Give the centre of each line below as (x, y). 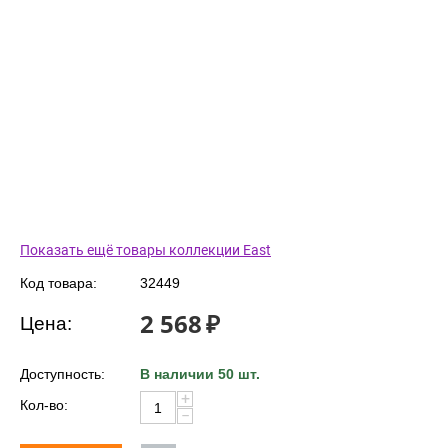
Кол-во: (44, 405)
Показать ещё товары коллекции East (145, 250)
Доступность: (62, 374)
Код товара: (58, 283)
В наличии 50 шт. (200, 374)
